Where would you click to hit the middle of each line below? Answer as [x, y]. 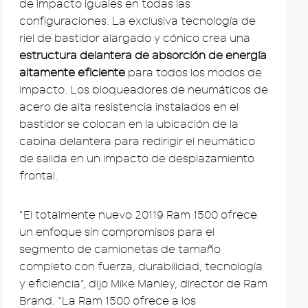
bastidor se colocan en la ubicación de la [129, 124]
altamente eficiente [72, 73]
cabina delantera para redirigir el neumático [137, 141]
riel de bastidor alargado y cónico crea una [135, 38]
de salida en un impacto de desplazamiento [137, 158]
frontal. [38, 176]
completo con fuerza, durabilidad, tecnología [141, 266]
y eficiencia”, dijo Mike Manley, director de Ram [143, 284]
